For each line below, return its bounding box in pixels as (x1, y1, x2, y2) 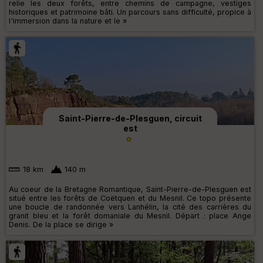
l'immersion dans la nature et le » (9, 16, 127, 25)
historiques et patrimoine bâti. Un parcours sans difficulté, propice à (9, 7, 251, 16)
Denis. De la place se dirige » (9, 220, 113, 230)
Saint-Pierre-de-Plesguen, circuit (58, 113, 202, 123)
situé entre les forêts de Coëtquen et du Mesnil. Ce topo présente (9, 194, 251, 203)
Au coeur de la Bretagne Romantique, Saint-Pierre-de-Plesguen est (9, 185, 251, 194)
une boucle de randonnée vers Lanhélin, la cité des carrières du (9, 203, 251, 212)
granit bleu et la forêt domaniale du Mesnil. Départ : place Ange (9, 211, 251, 221)
